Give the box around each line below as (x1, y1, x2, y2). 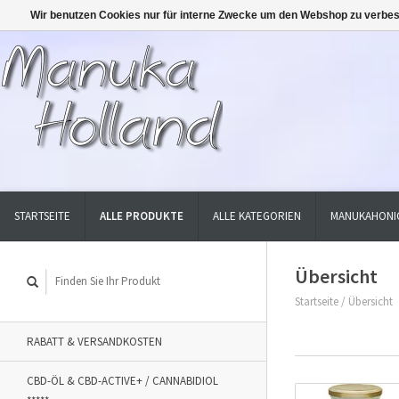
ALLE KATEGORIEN (213, 208, 301, 224)
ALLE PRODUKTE (100, 208, 183, 224)
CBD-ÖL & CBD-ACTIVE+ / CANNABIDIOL (27, 373, 218, 388)
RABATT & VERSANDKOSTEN (27, 334, 162, 349)
